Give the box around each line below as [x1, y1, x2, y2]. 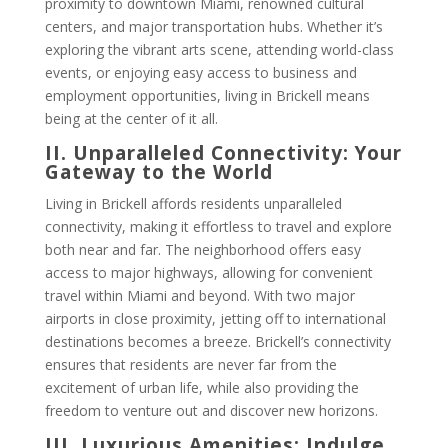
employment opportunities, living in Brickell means [44, 86, 370, 105]
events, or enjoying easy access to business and [44, 63, 357, 82]
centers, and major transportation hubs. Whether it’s [44, 17, 383, 36]
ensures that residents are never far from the [44, 355, 337, 374]
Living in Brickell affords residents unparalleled [44, 194, 342, 213]
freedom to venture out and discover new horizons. [44, 401, 378, 420]
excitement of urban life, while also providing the [44, 378, 359, 397]
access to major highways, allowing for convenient [44, 263, 373, 282]
